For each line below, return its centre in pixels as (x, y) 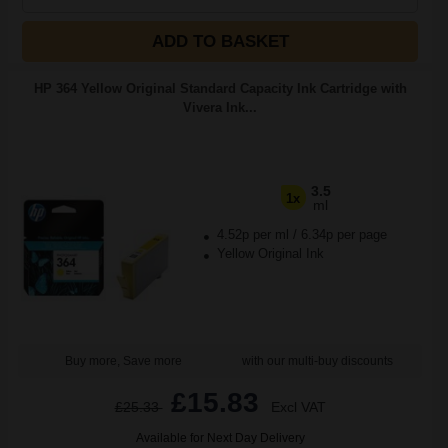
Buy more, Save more (123, 361)
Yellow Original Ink (268, 253)
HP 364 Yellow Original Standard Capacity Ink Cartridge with (220, 88)
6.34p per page (343, 234)
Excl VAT (298, 407)
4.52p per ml (252, 234)
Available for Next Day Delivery (220, 438)
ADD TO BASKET (220, 41)
